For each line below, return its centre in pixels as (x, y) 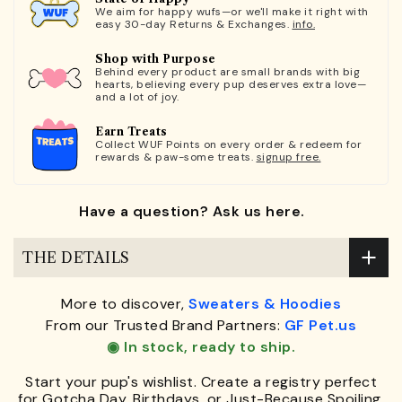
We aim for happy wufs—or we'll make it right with (232, 11)
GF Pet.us (320, 326)
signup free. (288, 157)
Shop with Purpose (156, 58)
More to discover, (125, 304)
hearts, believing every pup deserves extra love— (231, 84)
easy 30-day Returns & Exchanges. (194, 24)
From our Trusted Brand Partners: (165, 326)
